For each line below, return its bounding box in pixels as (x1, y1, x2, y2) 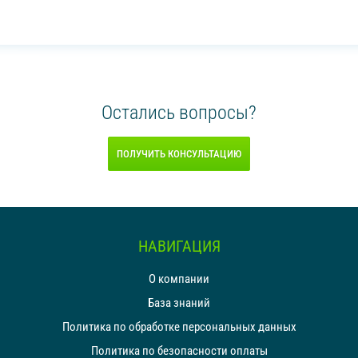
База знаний (148, 294, 210, 311)
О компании (149, 270, 209, 287)
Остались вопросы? (101, 99, 257, 125)
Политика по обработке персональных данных (62, 318, 296, 335)
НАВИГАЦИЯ (137, 235, 221, 257)
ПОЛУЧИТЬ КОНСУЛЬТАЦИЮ (117, 146, 241, 161)
